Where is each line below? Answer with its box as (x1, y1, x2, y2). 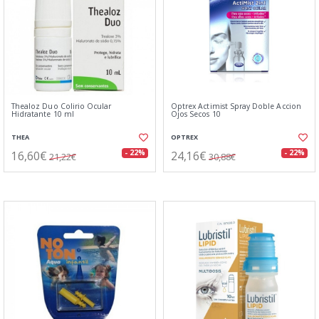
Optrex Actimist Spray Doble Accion (171, 101, 301, 111)
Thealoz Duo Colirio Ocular (11, 101, 112, 111)
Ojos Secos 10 (171, 109, 221, 119)
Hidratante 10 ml (11, 109, 74, 119)
